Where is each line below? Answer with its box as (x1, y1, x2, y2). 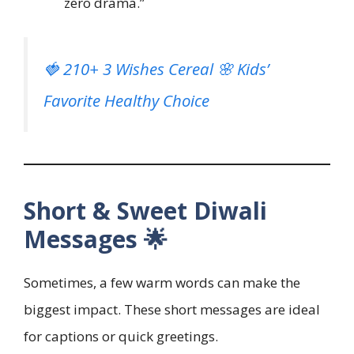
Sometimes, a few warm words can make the (24, 273, 300, 292)
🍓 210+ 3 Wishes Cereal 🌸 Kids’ (43, 57, 269, 80)
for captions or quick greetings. (24, 326, 218, 345)
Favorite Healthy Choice (43, 88, 209, 111)
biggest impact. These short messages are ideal (24, 299, 320, 318)
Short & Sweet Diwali (24, 194, 267, 227)
